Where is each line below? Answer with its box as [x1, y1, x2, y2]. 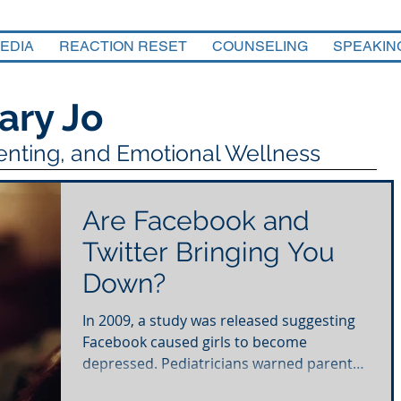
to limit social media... [82, 375, 228, 396]
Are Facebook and [82, 205, 310, 237]
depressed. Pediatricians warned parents [82, 354, 360, 374]
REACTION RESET [59, 38, 187, 55]
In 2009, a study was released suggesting [82, 311, 355, 331]
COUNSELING [212, 38, 308, 55]
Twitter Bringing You [82, 236, 335, 269]
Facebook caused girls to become [82, 332, 307, 353]
